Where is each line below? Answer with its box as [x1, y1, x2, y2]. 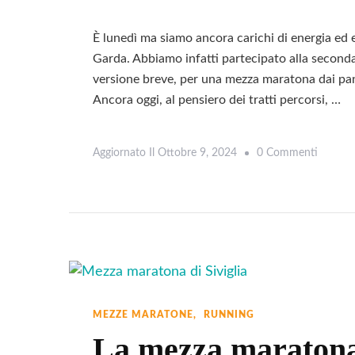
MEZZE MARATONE [93, 310, 193, 320]
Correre [317, 215, 353, 227]
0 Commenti [257, 147, 318, 158]
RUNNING [204, 310, 254, 320]
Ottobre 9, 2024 [158, 147, 237, 158]
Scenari [317, 330, 353, 342]
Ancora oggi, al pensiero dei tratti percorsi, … [93, 93, 341, 106]
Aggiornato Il [93, 147, 158, 158]
